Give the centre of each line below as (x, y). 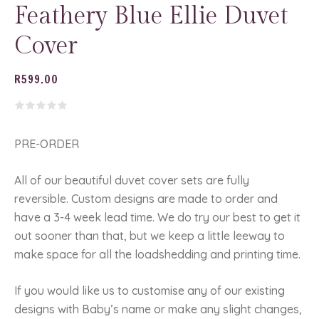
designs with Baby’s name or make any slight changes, (158, 309)
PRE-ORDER (47, 143)
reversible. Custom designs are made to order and (146, 198)
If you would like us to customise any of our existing (150, 290)
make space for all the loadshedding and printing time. (157, 254)
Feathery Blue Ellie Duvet (151, 16)
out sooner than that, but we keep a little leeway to (150, 235)
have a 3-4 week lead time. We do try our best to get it (157, 217)
